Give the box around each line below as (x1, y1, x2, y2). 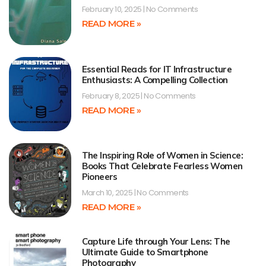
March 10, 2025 (81, 186, 134, 198)
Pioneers (81, 170, 118, 182)
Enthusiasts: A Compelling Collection (81, 74, 228, 85)
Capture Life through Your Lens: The (81, 236, 230, 248)
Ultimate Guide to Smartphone (81, 246, 208, 258)
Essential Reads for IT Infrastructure (81, 63, 232, 75)
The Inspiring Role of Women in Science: (81, 149, 243, 161)
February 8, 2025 (81, 90, 141, 102)
